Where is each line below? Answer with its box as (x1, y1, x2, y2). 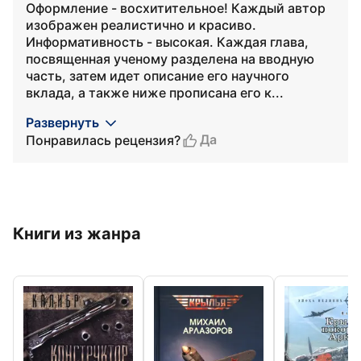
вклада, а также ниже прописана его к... (26, 85, 284, 101)
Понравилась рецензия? (26, 131, 180, 148)
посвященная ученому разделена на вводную (26, 51, 314, 67)
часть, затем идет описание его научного (26, 68, 289, 84)
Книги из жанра (13, 224, 141, 243)
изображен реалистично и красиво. (26, 17, 256, 33)
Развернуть (26, 114, 99, 131)
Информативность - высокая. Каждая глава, (26, 34, 309, 50)
